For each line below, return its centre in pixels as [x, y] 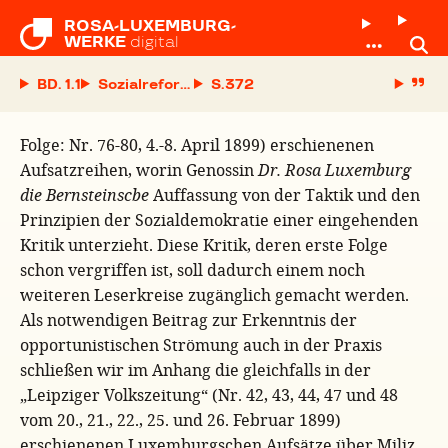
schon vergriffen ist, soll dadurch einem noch [192, 269]
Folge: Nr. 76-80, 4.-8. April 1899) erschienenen [197, 144]
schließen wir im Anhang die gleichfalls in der [195, 369]
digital [154, 41]
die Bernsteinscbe [84, 194]
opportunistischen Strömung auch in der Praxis [201, 344]
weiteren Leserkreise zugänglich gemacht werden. [214, 294]
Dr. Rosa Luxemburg [334, 169]
